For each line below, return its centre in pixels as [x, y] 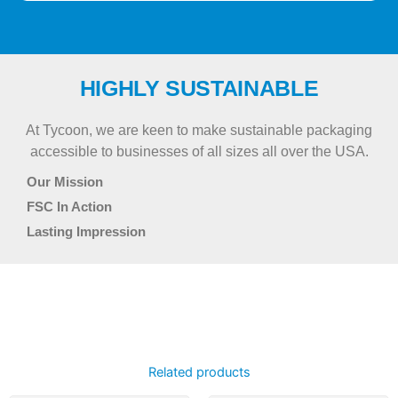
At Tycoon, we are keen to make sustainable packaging [199, 130]
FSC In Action [69, 207]
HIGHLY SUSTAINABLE [199, 89]
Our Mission [65, 182]
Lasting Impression [86, 231]
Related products [199, 372]
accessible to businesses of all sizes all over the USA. [199, 151]
